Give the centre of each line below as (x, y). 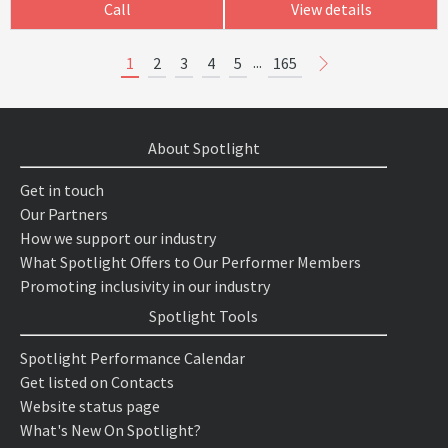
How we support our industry (118, 237)
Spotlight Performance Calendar (132, 357)
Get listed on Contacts (97, 381)
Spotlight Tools (204, 315)
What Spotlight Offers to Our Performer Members (190, 261)
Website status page (90, 405)
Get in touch (62, 189)
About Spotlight (203, 147)
